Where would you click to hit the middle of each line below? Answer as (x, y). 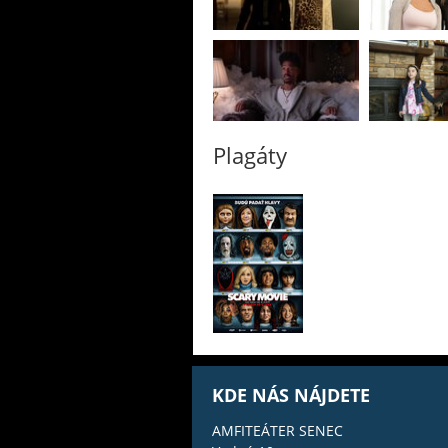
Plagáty (250, 154)
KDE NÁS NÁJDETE (291, 395)
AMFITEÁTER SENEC (277, 431)
